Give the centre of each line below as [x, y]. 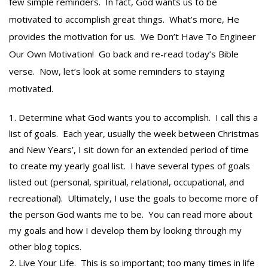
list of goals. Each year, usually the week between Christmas [134, 134]
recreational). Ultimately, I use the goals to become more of [133, 198]
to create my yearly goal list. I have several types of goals [130, 166]
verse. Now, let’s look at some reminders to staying [117, 71]
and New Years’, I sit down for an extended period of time [129, 150]
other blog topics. [45, 247]
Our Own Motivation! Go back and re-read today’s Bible [124, 54]
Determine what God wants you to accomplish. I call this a [138, 118]
